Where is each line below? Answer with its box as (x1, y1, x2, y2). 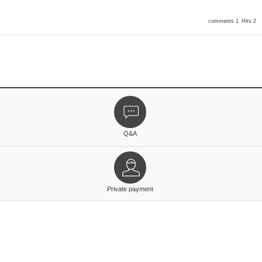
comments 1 (208, 18, 239, 25)
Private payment (107, 185, 154, 193)
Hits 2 (242, 18, 256, 25)
